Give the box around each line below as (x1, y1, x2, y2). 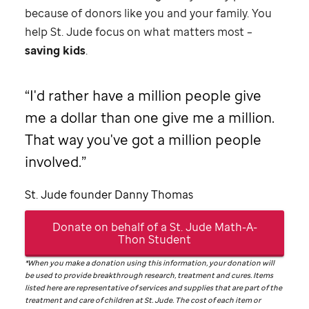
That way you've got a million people (25, 130, 261, 150)
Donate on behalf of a (52, 219, 170, 235)
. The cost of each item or (172, 295, 261, 306)
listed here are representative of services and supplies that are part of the (25, 283, 282, 293)
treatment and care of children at (25, 295, 144, 306)
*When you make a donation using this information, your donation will (25, 258, 275, 268)
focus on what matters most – (92, 24, 252, 40)
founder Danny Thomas (67, 187, 193, 203)
